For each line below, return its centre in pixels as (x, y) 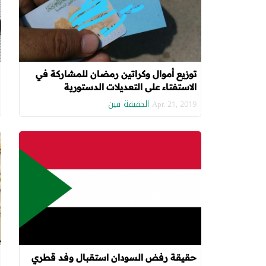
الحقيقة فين (128, 104)
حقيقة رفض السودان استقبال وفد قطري (114, 257)
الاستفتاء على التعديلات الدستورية (130, 87)
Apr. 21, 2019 (174, 104)
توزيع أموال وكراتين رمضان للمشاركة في (116, 74)
